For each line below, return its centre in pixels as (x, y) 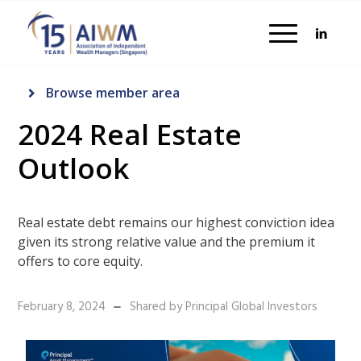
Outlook (74, 168)
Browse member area (112, 93)
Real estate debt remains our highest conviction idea (176, 222)
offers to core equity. (81, 261)
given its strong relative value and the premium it (167, 241)
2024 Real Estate (130, 135)
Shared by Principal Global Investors (224, 307)
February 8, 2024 (62, 307)
